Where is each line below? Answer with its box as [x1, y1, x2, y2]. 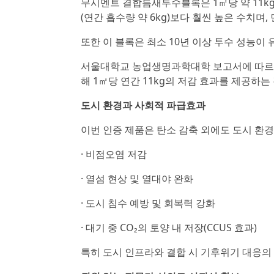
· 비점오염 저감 [81, 147, 147, 161]
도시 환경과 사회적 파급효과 [81, 98, 206, 112]
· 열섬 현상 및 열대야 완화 [81, 172, 193, 185]
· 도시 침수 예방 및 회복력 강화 [81, 196, 215, 210]
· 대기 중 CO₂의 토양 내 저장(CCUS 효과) [81, 221, 257, 234]
